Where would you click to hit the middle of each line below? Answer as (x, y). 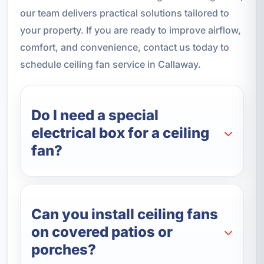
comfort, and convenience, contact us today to (124, 47)
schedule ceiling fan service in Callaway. (110, 65)
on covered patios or (102, 232)
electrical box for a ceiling (121, 133)
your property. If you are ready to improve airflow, (130, 30)
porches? (64, 250)
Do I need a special (95, 115)
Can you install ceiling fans (125, 214)
